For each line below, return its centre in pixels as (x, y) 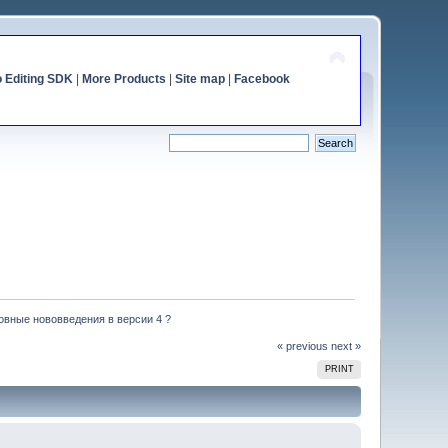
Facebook (261, 79)
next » (345, 345)
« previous (302, 345)
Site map (199, 79)
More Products (123, 79)
